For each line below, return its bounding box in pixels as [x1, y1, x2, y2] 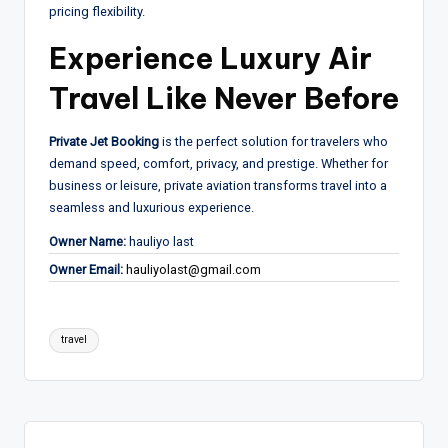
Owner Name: [49, 233, 126, 249]
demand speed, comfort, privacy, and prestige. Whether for [49, 155, 388, 171]
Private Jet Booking [49, 133, 159, 149]
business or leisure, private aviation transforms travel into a [49, 177, 387, 193]
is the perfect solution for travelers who [159, 133, 388, 149]
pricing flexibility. [49, 3, 145, 19]
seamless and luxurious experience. [49, 199, 254, 215]
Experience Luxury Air [49, 39, 372, 77]
